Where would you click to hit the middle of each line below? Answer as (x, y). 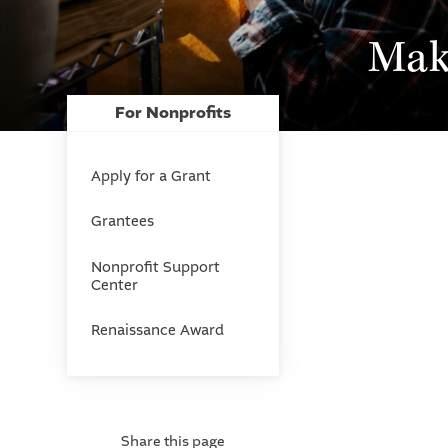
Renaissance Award (157, 331)
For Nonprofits (173, 113)
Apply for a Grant (150, 177)
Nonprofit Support (155, 267)
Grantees (122, 222)
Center (114, 285)
